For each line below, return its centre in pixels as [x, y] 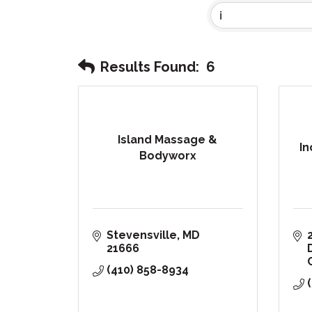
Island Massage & [168, 139]
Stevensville [142, 235]
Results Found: [150, 67]
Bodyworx [167, 155]
